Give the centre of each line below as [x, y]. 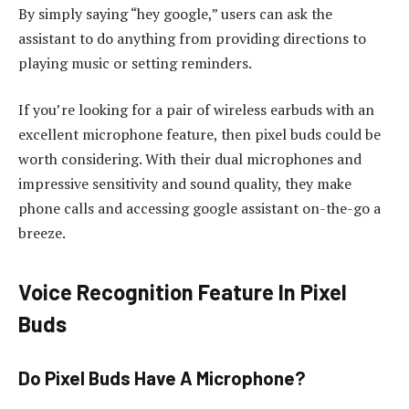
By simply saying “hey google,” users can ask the [175, 13]
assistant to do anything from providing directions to [192, 38]
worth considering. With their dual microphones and [190, 159]
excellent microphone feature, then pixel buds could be [199, 135]
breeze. [42, 233]
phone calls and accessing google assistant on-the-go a [199, 209]
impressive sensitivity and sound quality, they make [185, 184]
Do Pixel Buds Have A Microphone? [162, 378]
